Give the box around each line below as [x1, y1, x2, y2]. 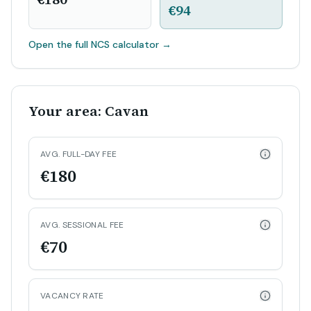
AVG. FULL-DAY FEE [40, 149, 117, 160]
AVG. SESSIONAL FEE [40, 219, 124, 230]
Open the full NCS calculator [28, 38, 159, 51]
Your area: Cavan [28, 101, 149, 121]
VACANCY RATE [40, 290, 104, 301]
